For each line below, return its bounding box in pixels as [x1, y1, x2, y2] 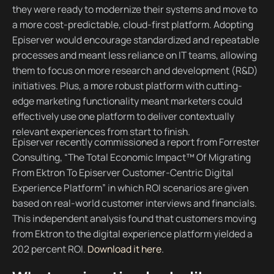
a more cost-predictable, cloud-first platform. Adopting [12, 18, 253, 32]
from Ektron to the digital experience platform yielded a [12, 227, 253, 241]
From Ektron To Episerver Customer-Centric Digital [12, 166, 234, 180]
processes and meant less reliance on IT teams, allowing [12, 48, 257, 62]
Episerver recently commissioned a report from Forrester [12, 135, 260, 149]
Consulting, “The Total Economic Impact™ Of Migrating [12, 150, 251, 165]
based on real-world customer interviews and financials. [12, 196, 257, 210]
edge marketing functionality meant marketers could [12, 94, 242, 108]
